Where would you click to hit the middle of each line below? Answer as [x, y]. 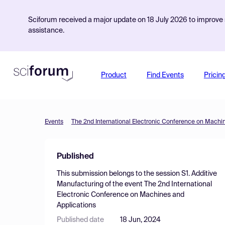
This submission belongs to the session [119, 174]
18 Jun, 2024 [140, 220]
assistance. [46, 31]
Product [114, 75]
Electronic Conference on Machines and [121, 195]
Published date [80, 220]
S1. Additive [199, 174]
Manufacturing [80, 184]
